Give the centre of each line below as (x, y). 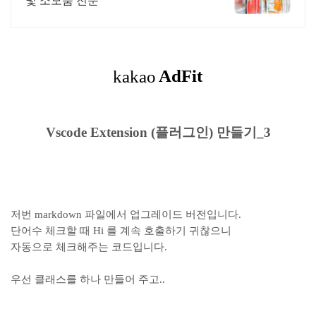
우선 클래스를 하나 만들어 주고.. (88, 279)
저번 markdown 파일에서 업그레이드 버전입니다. (126, 214)
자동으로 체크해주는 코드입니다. (89, 247)
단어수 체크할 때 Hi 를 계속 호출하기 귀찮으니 (121, 231)
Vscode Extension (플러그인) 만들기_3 (158, 132)
